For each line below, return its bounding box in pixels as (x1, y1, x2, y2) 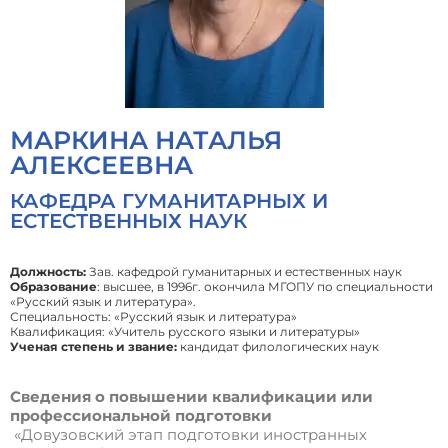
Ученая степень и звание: (10, 339, 177, 355)
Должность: (10, 264, 86, 280)
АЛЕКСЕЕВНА (10, 150, 193, 181)
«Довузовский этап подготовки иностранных (14, 425, 367, 445)
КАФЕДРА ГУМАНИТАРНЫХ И (10, 189, 328, 214)
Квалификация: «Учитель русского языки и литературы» (10, 324, 360, 340)
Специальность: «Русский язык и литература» (10, 309, 297, 325)
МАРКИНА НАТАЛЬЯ (10, 125, 282, 156)
